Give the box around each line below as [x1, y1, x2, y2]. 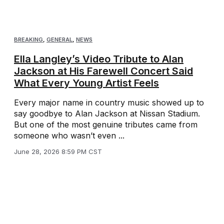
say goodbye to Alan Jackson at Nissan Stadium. [14, 108, 200, 119]
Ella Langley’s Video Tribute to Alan [14, 53, 183, 65]
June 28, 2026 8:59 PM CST [14, 147, 102, 156]
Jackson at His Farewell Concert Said [14, 65, 193, 77]
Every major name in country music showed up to [14, 97, 204, 108]
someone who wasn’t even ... [14, 130, 124, 141]
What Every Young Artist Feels [14, 77, 159, 89]
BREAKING [14, 36, 43, 43]
